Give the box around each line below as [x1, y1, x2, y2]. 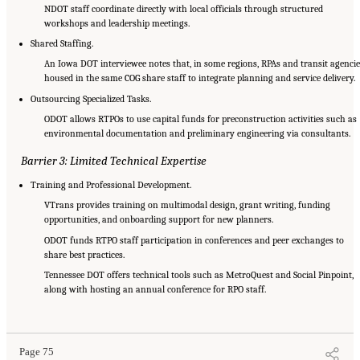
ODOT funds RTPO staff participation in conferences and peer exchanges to [43, 234, 344, 246]
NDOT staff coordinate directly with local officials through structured [43, 2, 323, 14]
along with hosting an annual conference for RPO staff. [43, 284, 266, 296]
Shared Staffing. [31, 38, 94, 50]
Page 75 [19, 346, 54, 358]
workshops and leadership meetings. [43, 17, 190, 29]
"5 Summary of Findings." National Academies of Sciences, [87, 284, 283, 294]
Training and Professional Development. [31, 179, 192, 190]
